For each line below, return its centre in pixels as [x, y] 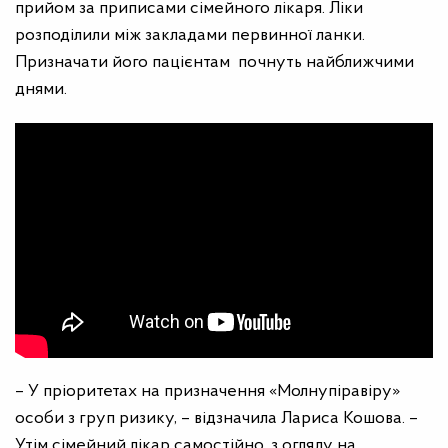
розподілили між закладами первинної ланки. [190, 35]
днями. [41, 89]
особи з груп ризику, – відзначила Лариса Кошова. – [216, 418]
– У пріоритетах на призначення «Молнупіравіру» [207, 391]
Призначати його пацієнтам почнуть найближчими [214, 62]
